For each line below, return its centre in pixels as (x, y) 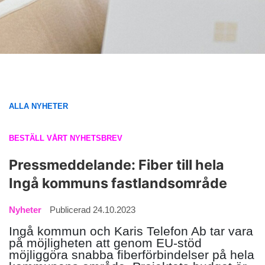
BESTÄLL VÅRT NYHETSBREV (66, 138)
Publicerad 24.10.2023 (93, 210)
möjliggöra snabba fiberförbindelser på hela (132, 255)
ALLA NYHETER (38, 106)
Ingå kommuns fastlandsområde (118, 183)
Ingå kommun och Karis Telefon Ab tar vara (131, 231)
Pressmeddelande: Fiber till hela (117, 165)
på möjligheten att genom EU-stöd (105, 243)
